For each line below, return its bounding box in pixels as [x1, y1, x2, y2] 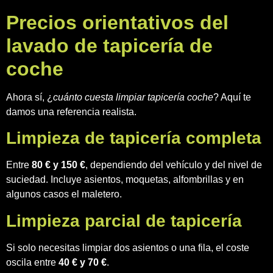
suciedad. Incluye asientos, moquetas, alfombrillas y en [6, 174, 244, 185]
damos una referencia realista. [6, 106, 136, 117]
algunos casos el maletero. [6, 189, 122, 200]
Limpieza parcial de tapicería [6, 211, 242, 230]
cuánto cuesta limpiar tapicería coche [53, 91, 213, 102]
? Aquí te [213, 91, 251, 102]
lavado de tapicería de [6, 34, 213, 57]
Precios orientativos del [6, 11, 229, 34]
